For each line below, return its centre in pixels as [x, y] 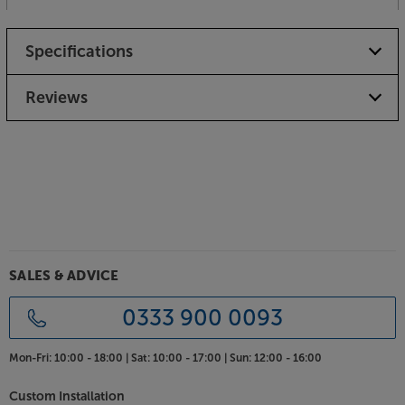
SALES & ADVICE [64, 277]
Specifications [79, 51]
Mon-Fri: [30, 358]
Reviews [56, 97]
